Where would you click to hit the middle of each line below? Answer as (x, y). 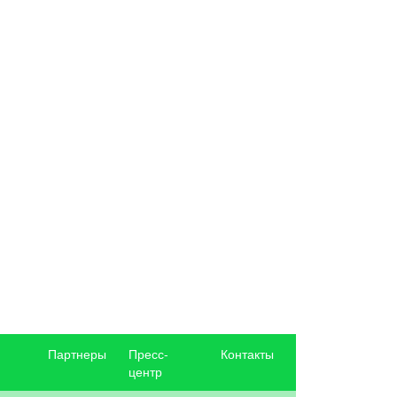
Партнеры (78, 354)
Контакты (247, 354)
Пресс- (149, 354)
